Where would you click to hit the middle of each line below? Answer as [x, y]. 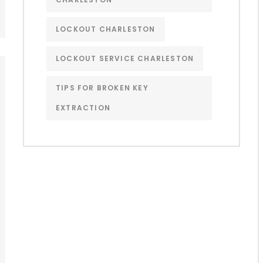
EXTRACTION [83, 107]
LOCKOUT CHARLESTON [105, 29]
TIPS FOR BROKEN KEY [102, 87]
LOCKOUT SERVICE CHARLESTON [125, 58]
